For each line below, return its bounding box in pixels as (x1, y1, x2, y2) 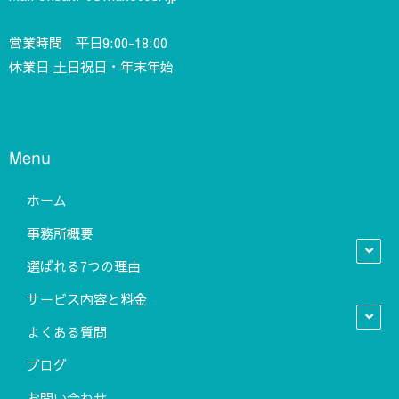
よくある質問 (27, 322, 107, 342)
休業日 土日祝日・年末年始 (9, 57, 174, 77)
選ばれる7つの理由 (27, 256, 141, 276)
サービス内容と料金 (27, 289, 147, 309)
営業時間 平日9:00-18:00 (9, 33, 167, 53)
